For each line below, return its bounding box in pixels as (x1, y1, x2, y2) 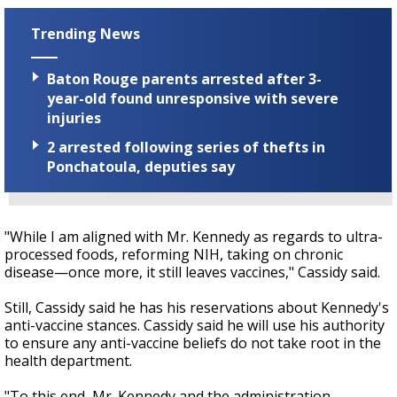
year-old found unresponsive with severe (47, 88, 339, 108)
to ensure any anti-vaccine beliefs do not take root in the (4, 332, 381, 353)
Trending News (31, 24, 140, 44)
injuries (47, 107, 101, 128)
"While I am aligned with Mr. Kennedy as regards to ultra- (4, 226, 383, 246)
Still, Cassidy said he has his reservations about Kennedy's (4, 297, 389, 317)
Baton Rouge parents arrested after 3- (47, 68, 322, 89)
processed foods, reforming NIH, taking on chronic (4, 244, 343, 264)
